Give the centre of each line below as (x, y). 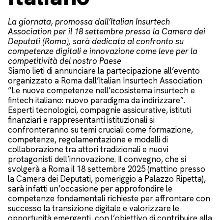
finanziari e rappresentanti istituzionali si (81, 120)
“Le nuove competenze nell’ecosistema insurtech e (101, 90)
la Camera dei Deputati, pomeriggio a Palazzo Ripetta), (107, 179)
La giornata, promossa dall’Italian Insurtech (89, 21)
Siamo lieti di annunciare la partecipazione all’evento (104, 70)
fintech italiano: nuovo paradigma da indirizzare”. (96, 100)
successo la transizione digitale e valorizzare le (94, 208)
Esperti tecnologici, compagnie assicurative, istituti (99, 110)
